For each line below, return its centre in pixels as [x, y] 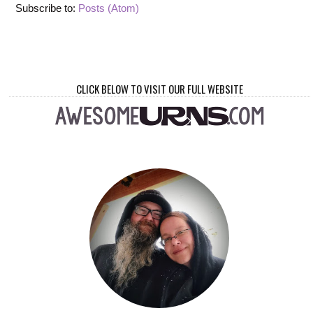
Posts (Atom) [109, 8]
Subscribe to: [47, 8]
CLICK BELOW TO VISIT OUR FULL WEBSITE [159, 89]
